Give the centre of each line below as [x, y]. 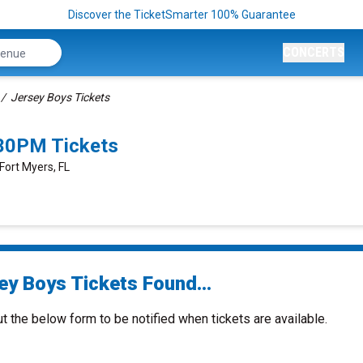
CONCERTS [314, 52]
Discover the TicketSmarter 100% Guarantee [181, 15]
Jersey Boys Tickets [60, 97]
